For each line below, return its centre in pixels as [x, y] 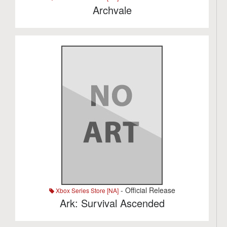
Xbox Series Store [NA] [86, 190]
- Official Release [147, 190]
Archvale [112, 10]
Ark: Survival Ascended [112, 203]
